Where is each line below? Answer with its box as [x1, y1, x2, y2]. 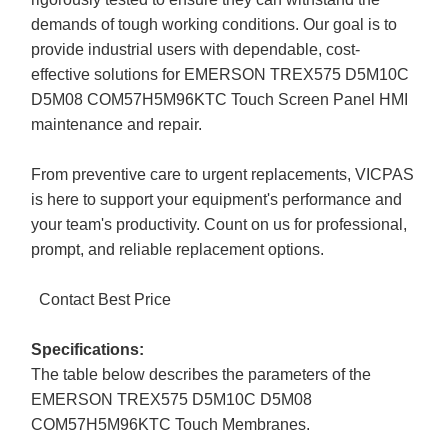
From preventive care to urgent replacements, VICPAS [31, 165, 415, 183]
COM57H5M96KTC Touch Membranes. [31, 415, 311, 433]
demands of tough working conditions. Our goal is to [31, 15, 398, 33]
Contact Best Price [31, 290, 180, 308]
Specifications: [31, 340, 145, 358]
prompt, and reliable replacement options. [31, 240, 325, 258]
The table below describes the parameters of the [31, 365, 372, 383]
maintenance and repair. [31, 115, 203, 133]
